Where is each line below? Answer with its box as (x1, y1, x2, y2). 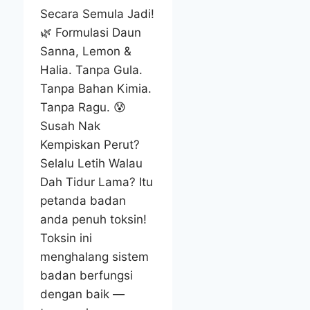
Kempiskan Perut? (39, 138, 140, 152)
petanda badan (39, 194, 126, 208)
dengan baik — (39, 287, 125, 302)
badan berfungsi (39, 268, 133, 283)
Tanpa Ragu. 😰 (39, 100, 126, 115)
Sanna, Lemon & (39, 44, 131, 59)
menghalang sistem (39, 250, 149, 264)
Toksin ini (39, 231, 92, 246)
